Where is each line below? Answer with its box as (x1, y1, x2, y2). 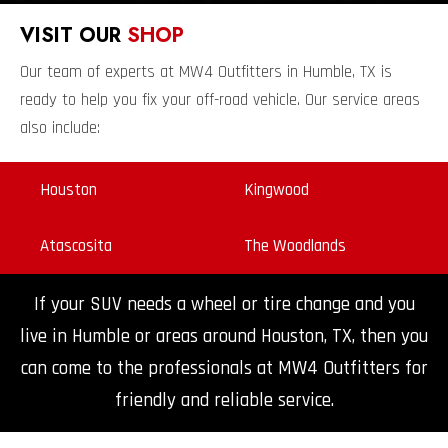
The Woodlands (244, 235, 346, 258)
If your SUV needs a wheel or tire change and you (33, 292, 415, 318)
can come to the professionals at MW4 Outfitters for (20, 356, 428, 382)
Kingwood (244, 179, 309, 202)
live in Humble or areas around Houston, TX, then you (20, 324, 428, 350)
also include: (20, 117, 100, 140)
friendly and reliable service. (114, 388, 334, 414)
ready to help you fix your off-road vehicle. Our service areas (20, 89, 420, 112)
